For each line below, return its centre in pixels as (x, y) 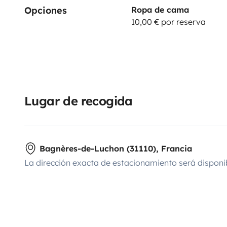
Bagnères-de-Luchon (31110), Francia (116, 148)
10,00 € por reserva (168, 22)
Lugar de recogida (79, 101)
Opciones (46, 10)
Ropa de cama (160, 9)
